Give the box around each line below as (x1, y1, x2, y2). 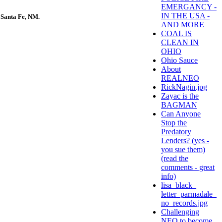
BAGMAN (161, 101, 197, 110)
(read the (161, 154, 188, 163)
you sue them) (161, 145, 205, 154)
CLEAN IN (161, 38, 199, 47)
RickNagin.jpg (161, 83, 207, 92)
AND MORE (161, 20, 204, 29)
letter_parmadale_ (161, 190, 217, 199)
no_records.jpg (161, 199, 208, 208)
